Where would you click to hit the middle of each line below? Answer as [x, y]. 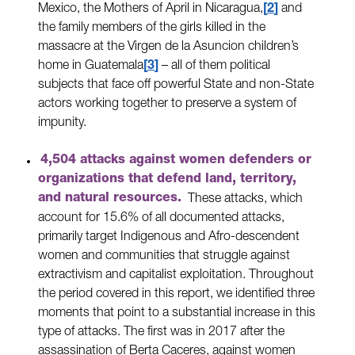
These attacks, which [246, 199]
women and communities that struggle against [164, 256]
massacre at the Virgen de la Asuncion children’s [168, 47]
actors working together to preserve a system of [167, 104]
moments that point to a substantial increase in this [177, 313]
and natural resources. [110, 199]
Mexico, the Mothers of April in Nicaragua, [151, 9]
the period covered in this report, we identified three [176, 294]
